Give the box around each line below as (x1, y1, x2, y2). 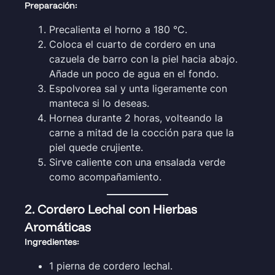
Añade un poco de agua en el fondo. (49, 67, 219, 80)
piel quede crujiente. (49, 141, 143, 153)
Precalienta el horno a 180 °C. (49, 23, 187, 36)
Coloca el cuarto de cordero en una (49, 37, 215, 50)
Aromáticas (25, 219, 91, 234)
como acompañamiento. (49, 170, 161, 183)
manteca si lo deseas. (49, 96, 149, 109)
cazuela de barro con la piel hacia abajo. (49, 52, 238, 65)
